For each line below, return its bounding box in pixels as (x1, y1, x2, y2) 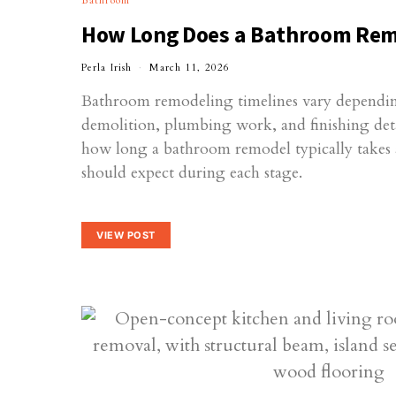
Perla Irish (81, 61, 133, 74)
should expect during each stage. (81, 162, 302, 184)
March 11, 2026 (149, 61, 231, 74)
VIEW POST (96, 228, 156, 241)
